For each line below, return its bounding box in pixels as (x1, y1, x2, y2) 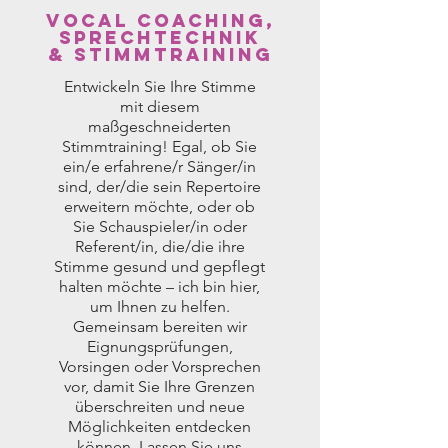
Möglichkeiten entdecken (68, 417, 251, 436)
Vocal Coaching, (45, 9, 275, 32)
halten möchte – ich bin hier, (59, 277, 260, 296)
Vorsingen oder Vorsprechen (58, 357, 261, 376)
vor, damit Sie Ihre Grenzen (64, 377, 255, 396)
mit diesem (119, 97, 200, 116)
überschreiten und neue (74, 397, 245, 416)
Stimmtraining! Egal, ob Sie (62, 137, 257, 156)
